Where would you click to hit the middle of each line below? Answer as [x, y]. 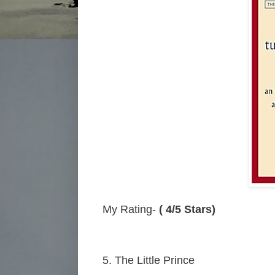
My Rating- [131, 209]
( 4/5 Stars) [187, 209]
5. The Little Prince [149, 260]
